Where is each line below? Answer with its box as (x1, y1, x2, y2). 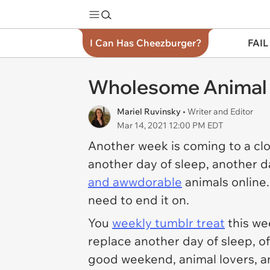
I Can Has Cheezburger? (90, 37, 201, 49)
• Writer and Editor (183, 106, 253, 117)
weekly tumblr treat (112, 215, 225, 230)
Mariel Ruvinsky (117, 106, 183, 117)
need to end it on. (88, 192, 192, 207)
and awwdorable (88, 174, 182, 189)
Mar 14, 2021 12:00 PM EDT (117, 120, 223, 131)
